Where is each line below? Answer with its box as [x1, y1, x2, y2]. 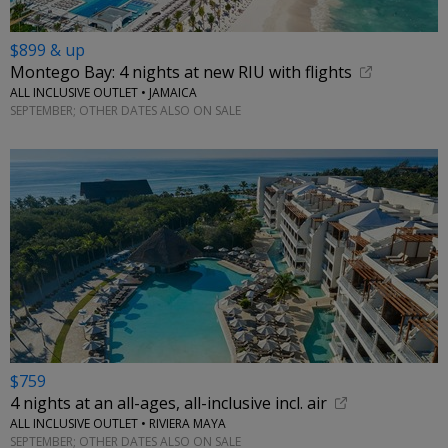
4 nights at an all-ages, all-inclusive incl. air [10, 392, 327, 415]
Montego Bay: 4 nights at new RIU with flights [10, 61, 352, 84]
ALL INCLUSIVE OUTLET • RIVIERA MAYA [10, 415, 226, 433]
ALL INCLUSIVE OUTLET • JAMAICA [10, 84, 197, 102]
